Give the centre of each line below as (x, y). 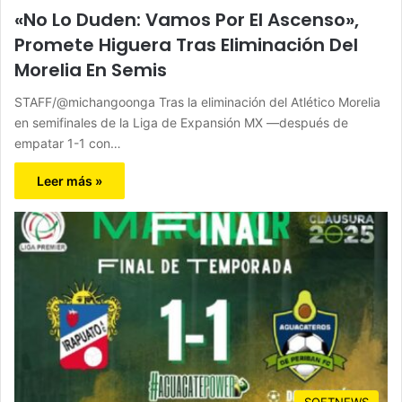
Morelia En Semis (91, 70)
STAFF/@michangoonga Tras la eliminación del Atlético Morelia (197, 102)
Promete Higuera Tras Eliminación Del (186, 45)
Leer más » (70, 181)
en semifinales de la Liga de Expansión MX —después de (181, 123)
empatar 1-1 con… (68, 144)
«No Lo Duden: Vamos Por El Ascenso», (187, 20)
